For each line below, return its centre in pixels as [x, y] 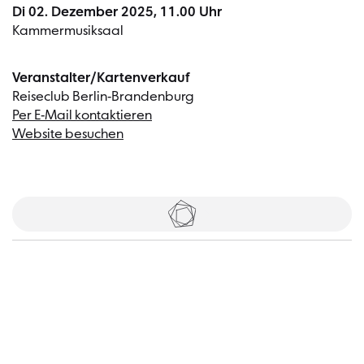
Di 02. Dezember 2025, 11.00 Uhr [117, 12]
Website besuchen [68, 134]
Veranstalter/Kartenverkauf [101, 78]
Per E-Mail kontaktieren [82, 115]
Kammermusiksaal [68, 31]
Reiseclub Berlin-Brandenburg [103, 97]
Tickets [175, 213]
